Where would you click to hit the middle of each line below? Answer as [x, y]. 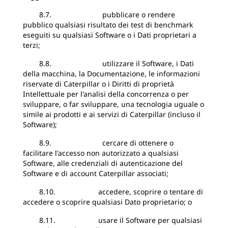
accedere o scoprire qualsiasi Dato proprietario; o [107, 202]
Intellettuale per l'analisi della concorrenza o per [106, 94]
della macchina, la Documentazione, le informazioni [111, 74]
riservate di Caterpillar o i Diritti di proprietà [98, 84]
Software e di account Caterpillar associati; [96, 173]
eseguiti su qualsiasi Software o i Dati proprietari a [110, 35]
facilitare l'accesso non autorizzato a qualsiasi [101, 153]
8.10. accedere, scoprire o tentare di [113, 192]
